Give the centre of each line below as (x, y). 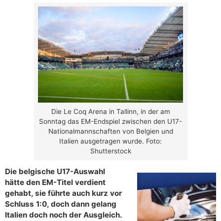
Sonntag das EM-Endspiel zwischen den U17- (110, 122)
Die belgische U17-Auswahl (55, 172)
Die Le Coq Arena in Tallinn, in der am (110, 112)
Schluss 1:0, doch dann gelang (61, 204)
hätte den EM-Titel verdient (55, 183)
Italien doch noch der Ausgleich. (63, 215)
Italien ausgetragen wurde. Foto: (110, 141)
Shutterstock (110, 151)
